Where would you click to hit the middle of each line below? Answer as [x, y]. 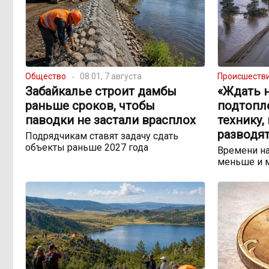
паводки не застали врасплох [110, 120]
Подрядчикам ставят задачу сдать [102, 136]
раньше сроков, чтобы [90, 106]
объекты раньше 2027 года [87, 148]
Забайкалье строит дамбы [101, 92]
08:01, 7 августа [111, 77]
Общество [46, 77]
